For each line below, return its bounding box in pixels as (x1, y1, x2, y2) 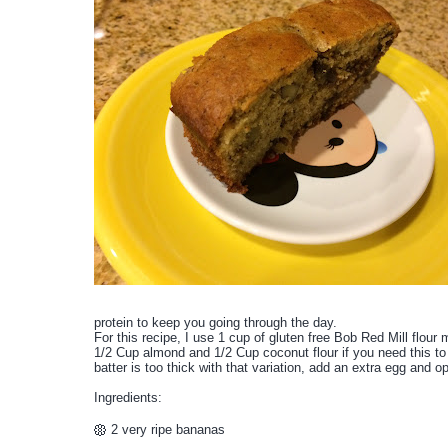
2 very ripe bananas (111, 421, 225, 437)
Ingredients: (94, 389, 162, 405)
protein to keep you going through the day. (94, 314, 337, 330)
